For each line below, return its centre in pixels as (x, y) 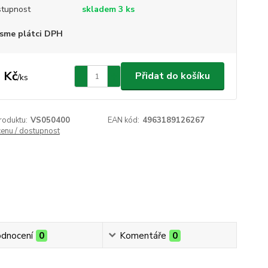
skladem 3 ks (108, 9)
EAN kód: (124, 120)
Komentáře (143, 235)
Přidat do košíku (172, 76)
